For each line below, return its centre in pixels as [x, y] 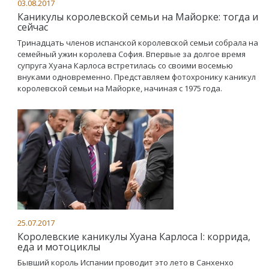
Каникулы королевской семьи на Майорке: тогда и [138, 17]
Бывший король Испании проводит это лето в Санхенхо [125, 262]
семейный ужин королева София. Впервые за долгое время [131, 54]
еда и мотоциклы [59, 247]
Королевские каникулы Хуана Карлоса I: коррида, [134, 237]
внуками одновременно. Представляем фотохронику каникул [137, 77]
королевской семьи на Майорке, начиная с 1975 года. [120, 88]
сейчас [33, 27]
